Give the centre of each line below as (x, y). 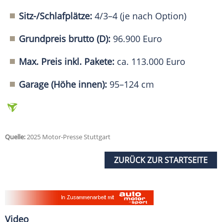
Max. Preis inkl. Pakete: (68, 62)
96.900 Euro (138, 39)
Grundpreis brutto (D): (66, 39)
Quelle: (15, 137)
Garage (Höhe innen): (64, 84)
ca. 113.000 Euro (151, 62)
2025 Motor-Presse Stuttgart (68, 137)
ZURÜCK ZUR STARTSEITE (161, 160)
